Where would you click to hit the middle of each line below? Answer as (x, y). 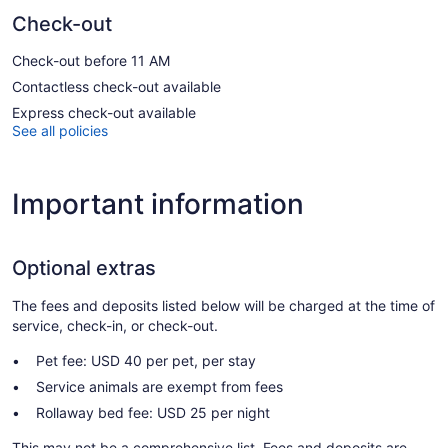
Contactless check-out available (116, 86)
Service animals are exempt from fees (159, 386)
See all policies (60, 130)
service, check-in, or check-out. (115, 325)
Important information (158, 203)
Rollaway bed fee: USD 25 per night (153, 412)
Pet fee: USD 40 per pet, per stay (146, 360)
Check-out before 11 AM (91, 60)
